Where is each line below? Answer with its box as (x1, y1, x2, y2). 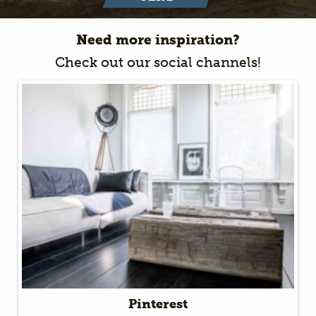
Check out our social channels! (55, 54, 261, 71)
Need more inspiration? (76, 31, 240, 48)
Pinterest (128, 296, 188, 312)
